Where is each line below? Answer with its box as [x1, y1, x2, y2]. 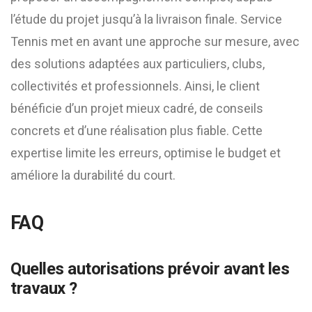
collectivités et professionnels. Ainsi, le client [10, 79, 260, 93]
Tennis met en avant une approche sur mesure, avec [10, 34, 299, 49]
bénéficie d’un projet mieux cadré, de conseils [10, 101, 263, 116]
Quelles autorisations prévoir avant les [10, 259, 290, 279]
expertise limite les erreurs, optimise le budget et [10, 146, 281, 160]
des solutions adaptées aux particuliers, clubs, [10, 56, 265, 71]
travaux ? [10, 279, 77, 298]
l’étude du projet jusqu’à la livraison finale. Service [10, 12, 282, 26]
